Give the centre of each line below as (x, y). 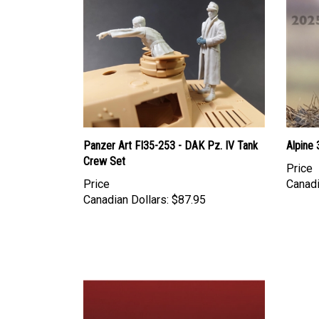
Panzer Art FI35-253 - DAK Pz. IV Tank (171, 145)
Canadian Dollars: (126, 199)
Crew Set (104, 161)
